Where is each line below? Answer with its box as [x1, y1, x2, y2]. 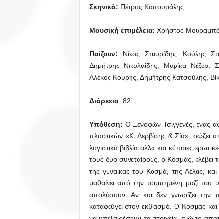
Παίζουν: [89, 50, 118, 58]
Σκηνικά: [89, 3, 118, 11]
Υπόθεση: [89, 120, 123, 128]
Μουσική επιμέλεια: [89, 26, 157, 34]
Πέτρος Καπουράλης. [118, 3, 186, 11]
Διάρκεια [89, 97, 119, 105]
